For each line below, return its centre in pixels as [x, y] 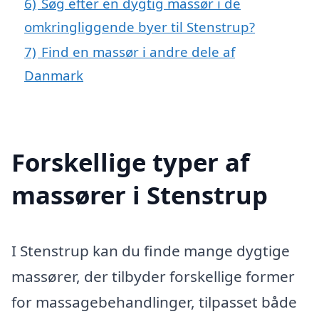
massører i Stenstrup [140, 194]
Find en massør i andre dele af [138, 51]
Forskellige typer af [130, 162]
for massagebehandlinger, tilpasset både [154, 302]
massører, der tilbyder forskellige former [153, 276]
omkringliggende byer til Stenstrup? [140, 26]
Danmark [54, 75]
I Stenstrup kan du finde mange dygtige [151, 250]
